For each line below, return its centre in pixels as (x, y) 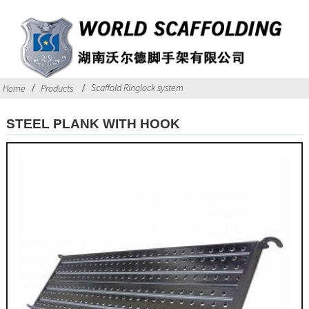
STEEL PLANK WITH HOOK (93, 123)
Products (57, 88)
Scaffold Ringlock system (137, 88)
